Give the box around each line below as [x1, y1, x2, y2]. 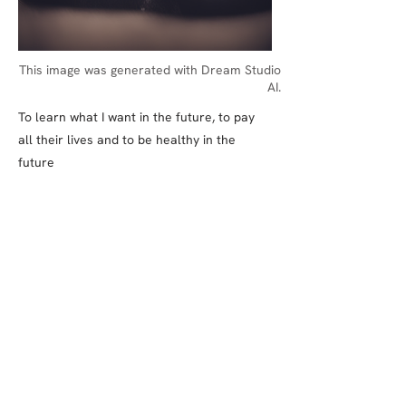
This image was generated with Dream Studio [19, 62, 281, 78]
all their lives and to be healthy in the [18, 131, 236, 148]
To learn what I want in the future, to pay [18, 109, 255, 125]
